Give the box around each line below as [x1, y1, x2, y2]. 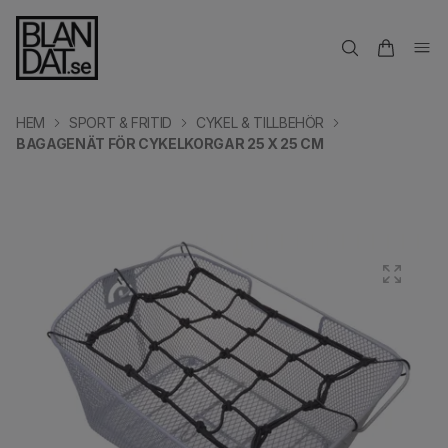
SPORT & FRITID [68, 114, 173, 131]
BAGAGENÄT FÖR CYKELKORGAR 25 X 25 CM [16, 135, 324, 152]
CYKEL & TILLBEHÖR [196, 114, 325, 131]
